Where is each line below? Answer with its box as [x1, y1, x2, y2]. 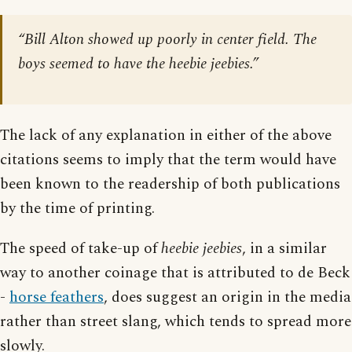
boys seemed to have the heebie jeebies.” [18, 52, 258, 75]
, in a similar [242, 236, 327, 260]
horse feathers [9, 285, 104, 309]
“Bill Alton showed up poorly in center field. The [18, 27, 317, 51]
